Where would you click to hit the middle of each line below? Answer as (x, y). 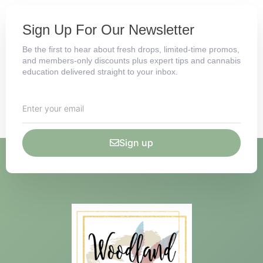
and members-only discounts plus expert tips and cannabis (131, 60)
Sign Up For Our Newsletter (108, 29)
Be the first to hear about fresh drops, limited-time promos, (131, 49)
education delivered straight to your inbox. (100, 71)
